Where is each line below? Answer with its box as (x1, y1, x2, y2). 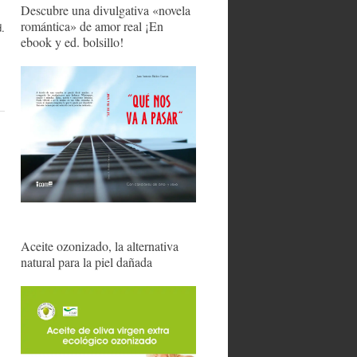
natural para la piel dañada (21, 253, 152, 270)
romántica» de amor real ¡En (21, 18, 163, 34)
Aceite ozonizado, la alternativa (21, 237, 178, 254)
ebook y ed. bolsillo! (21, 33, 124, 50)
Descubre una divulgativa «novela (21, 2, 190, 18)
